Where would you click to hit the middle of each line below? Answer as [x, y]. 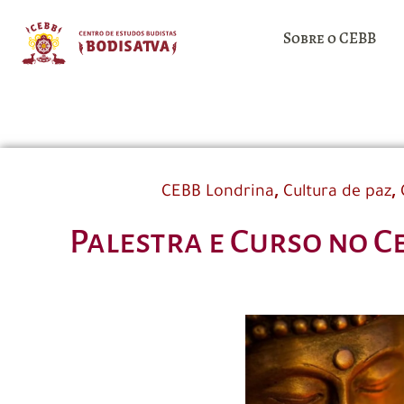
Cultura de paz [337, 193]
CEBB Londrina [217, 193]
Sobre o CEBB [330, 38]
